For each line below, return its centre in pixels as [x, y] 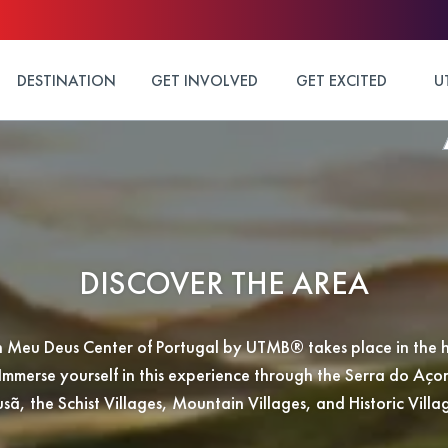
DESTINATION [66, 80]
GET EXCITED [342, 80]
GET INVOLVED [204, 80]
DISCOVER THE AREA [224, 283]
